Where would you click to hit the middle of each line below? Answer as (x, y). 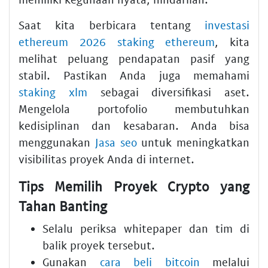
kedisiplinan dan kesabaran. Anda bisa (134, 125)
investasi (227, 25)
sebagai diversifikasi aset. (168, 92)
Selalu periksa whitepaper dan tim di (146, 229)
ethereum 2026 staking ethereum (117, 41)
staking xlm (53, 92)
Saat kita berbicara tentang (112, 25)
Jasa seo (116, 142)
